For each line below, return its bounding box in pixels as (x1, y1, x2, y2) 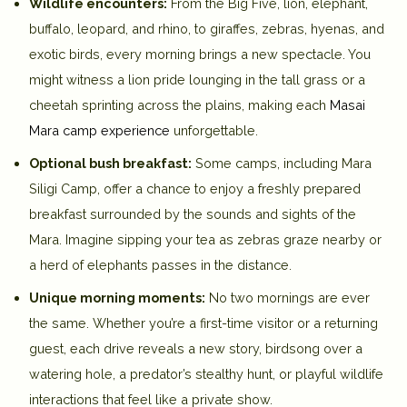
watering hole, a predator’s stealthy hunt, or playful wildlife (29, 365, 383, 382)
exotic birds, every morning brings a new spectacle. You (29, 45, 371, 62)
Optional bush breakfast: (29, 154, 192, 171)
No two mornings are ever (205, 289, 370, 305)
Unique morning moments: (29, 289, 205, 305)
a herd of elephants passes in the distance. (29, 256, 292, 273)
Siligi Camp (29, 180, 97, 196)
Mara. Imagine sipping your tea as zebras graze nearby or (29, 231, 382, 247)
